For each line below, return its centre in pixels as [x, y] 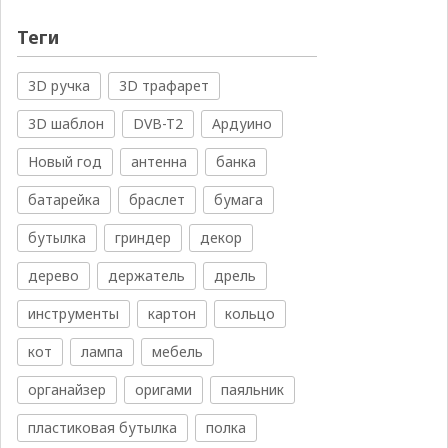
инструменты [73, 314]
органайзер [66, 390]
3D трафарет [163, 86]
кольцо [249, 314]
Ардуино [241, 124]
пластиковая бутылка [102, 428]
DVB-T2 [157, 124]
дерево [53, 276]
